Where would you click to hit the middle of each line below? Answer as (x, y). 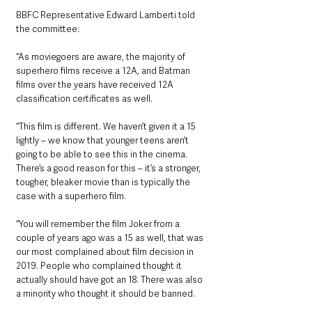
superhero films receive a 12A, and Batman (104, 71)
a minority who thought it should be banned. (106, 294)
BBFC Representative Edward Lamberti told (107, 15)
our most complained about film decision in (106, 252)
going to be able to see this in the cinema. (103, 154)
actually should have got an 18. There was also (110, 280)
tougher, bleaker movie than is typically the (104, 182)
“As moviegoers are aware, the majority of (102, 57)
